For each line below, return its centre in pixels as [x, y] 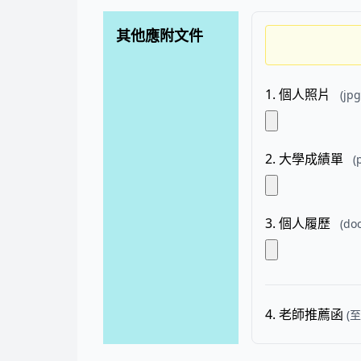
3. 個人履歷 [298, 223]
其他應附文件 [160, 35]
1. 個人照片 [298, 94]
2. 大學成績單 [304, 159]
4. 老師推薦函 [304, 314]
